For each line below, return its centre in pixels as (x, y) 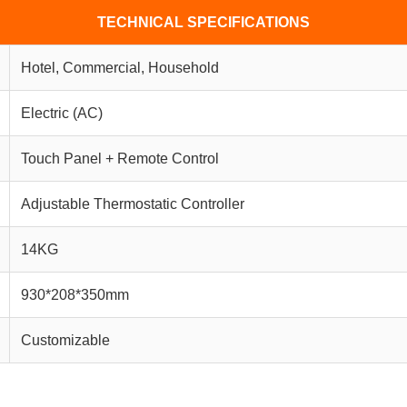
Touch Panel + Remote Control (120, 158)
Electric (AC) (62, 113)
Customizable (65, 340)
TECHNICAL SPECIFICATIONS (203, 22)
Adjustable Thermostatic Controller (133, 203)
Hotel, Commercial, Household (120, 67)
